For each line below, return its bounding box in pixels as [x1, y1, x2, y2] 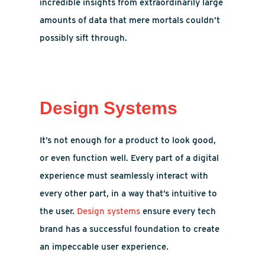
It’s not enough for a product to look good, [40, 135, 216, 146]
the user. [40, 206, 77, 216]
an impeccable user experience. [40, 241, 169, 252]
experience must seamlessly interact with [40, 170, 209, 181]
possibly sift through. [40, 33, 128, 43]
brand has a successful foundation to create [40, 224, 220, 234]
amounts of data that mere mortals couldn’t [40, 15, 221, 25]
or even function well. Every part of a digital [40, 153, 219, 163]
